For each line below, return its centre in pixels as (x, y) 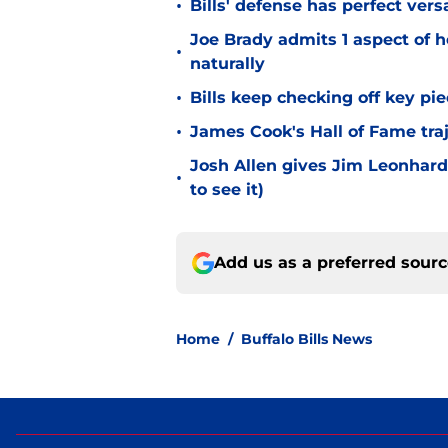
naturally (227, 64)
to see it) (227, 190)
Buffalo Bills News (306, 339)
